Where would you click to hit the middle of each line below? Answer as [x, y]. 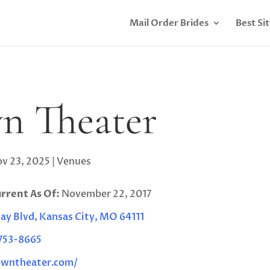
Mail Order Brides [169, 23]
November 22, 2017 [105, 194]
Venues [74, 161]
